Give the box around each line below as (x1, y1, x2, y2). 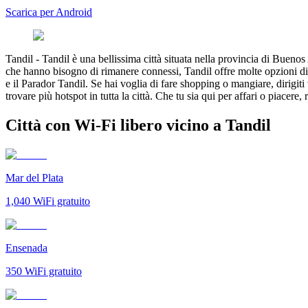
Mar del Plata (5, 171, 63, 184)
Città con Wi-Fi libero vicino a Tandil (5, 115, 271, 134)
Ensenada (5, 241, 47, 254)
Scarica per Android (5, 5, 92, 18)
